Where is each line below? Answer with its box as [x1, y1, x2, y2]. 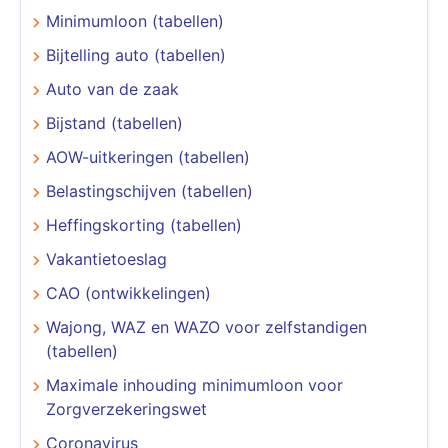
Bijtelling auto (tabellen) [46, 44, 226, 65]
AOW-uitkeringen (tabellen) [46, 146, 250, 167]
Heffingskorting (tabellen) [46, 214, 242, 235]
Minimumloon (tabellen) [46, 10, 224, 31]
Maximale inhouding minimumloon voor [46, 374, 343, 395]
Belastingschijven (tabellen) [46, 180, 253, 201]
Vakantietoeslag [46, 248, 167, 269]
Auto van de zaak [46, 78, 179, 99]
